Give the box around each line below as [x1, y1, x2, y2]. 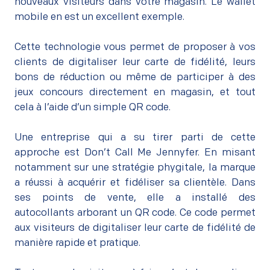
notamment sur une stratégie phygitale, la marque [14, 162, 256, 173]
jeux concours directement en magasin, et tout [14, 87, 256, 98]
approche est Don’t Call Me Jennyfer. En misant [14, 147, 256, 158]
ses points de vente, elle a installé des [14, 192, 256, 203]
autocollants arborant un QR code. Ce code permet [14, 207, 256, 218]
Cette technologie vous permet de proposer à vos [14, 42, 256, 52]
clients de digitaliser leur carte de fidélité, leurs [14, 57, 256, 67]
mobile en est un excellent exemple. [14, 11, 184, 22]
